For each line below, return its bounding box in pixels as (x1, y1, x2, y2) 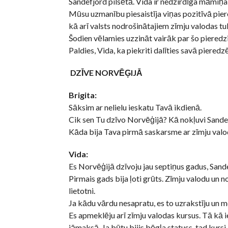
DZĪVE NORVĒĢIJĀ (68, 68, 142, 78)
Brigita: (68, 90, 97, 100)
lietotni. (68, 186, 95, 196)
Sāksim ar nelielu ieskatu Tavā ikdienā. (68, 102, 202, 112)
